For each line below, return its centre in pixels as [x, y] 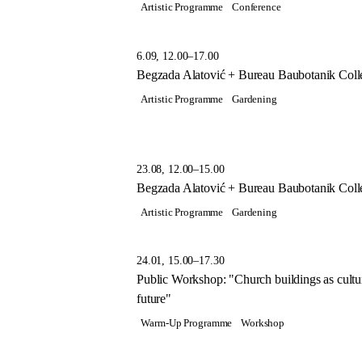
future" [154, 299]
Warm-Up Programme [187, 323]
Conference [256, 8]
